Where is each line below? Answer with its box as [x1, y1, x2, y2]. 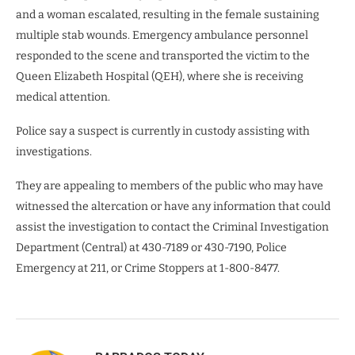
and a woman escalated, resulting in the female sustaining [16, 8, 319, 22]
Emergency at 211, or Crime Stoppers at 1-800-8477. [16, 261, 280, 276]
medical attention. [16, 90, 110, 105]
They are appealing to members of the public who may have [16, 179, 323, 193]
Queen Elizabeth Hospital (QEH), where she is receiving [16, 70, 303, 84]
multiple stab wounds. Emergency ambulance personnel [16, 29, 308, 43]
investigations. [16, 145, 92, 159]
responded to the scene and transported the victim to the [16, 49, 310, 63]
